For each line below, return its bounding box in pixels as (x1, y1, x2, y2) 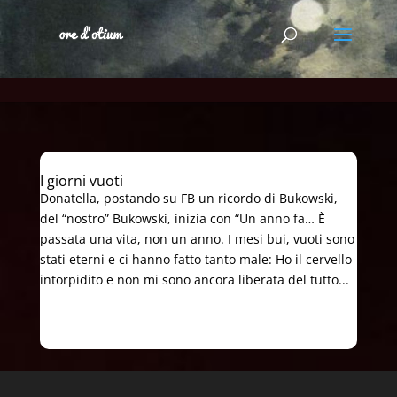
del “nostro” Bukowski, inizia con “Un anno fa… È (39, 210, 325, 227)
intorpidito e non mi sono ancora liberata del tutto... (39, 271, 349, 288)
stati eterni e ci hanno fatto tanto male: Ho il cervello (39, 251, 352, 268)
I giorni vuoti (39, 171, 123, 191)
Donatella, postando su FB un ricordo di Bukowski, (39, 190, 338, 206)
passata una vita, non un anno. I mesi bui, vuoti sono (39, 230, 354, 247)
